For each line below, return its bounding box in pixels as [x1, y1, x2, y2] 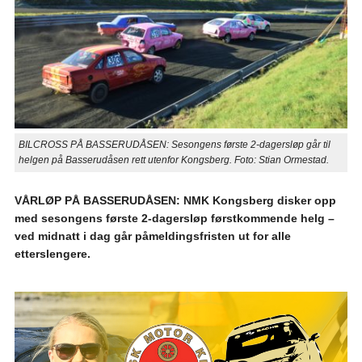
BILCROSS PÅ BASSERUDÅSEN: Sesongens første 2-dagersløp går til [18, 139, 330, 151]
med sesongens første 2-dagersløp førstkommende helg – [14, 212, 335, 225]
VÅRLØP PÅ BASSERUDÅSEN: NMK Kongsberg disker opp [14, 194, 336, 208]
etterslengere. [14, 247, 90, 261]
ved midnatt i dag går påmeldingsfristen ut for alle [14, 229, 291, 243]
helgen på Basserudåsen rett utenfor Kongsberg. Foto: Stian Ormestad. [18, 154, 329, 166]
